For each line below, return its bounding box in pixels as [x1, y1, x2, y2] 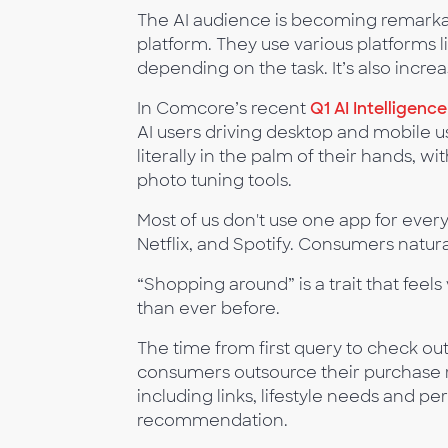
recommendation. [137, 409, 288, 431]
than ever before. [137, 297, 280, 319]
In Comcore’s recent [137, 97, 310, 119]
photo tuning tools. [137, 169, 292, 191]
